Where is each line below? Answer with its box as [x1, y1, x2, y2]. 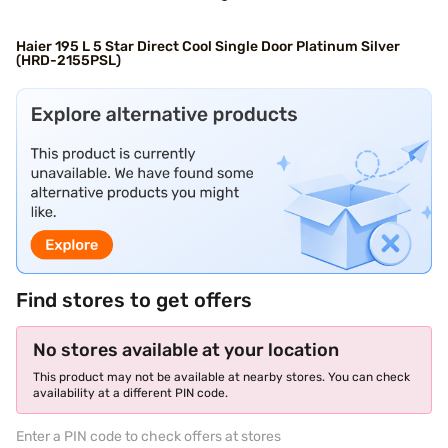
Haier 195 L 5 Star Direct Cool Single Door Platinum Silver [16, 38, 400, 55]
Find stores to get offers [16, 287, 252, 312]
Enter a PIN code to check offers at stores [16, 427, 281, 445]
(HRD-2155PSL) [16, 52, 121, 69]
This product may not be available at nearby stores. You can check [33, 369, 410, 384]
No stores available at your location [33, 338, 339, 361]
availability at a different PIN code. [33, 385, 228, 400]
